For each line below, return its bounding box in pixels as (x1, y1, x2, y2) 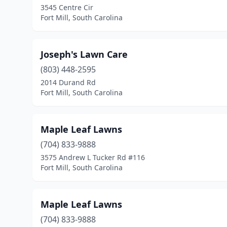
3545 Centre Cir (41, 3, 93, 12)
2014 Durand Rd (41, 78, 96, 87)
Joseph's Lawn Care (41, 48, 128, 60)
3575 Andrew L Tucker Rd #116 (41, 153, 145, 162)
